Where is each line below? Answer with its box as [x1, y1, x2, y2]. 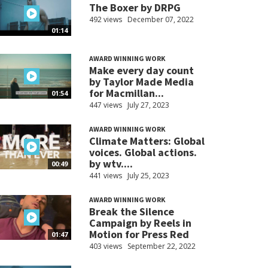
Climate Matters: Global [89, 134, 205, 148]
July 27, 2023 [127, 100, 169, 111]
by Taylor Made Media [89, 75, 194, 89]
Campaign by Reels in [89, 216, 191, 230]
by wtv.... [89, 157, 133, 171]
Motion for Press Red [89, 227, 189, 242]
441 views [89, 170, 122, 181]
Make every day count [89, 63, 194, 78]
